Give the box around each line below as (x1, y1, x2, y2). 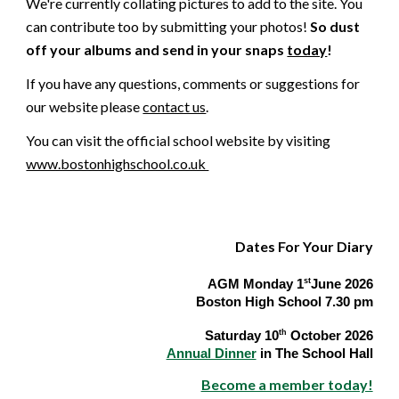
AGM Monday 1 (207, 277, 304, 291)
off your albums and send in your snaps (26, 41, 288, 58)
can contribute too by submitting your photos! (26, 18, 311, 35)
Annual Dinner (166, 346, 256, 361)
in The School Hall (256, 346, 373, 361)
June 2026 (310, 277, 373, 291)
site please (76, 98, 143, 115)
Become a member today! (200, 376, 373, 393)
